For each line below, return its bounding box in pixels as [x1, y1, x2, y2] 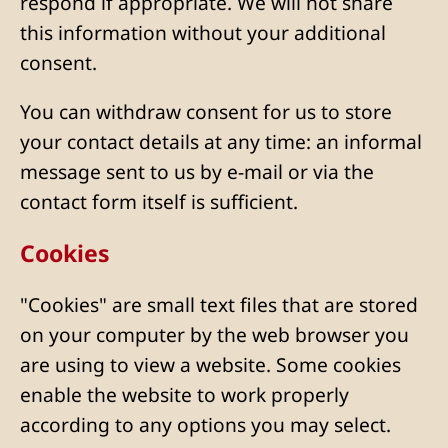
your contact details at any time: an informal [20, 128, 422, 156]
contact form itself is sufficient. [20, 188, 298, 216]
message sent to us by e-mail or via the [20, 158, 374, 186]
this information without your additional [20, 18, 386, 46]
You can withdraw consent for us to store [20, 98, 392, 126]
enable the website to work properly [20, 381, 349, 409]
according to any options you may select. [20, 411, 391, 439]
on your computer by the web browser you [20, 321, 409, 349]
